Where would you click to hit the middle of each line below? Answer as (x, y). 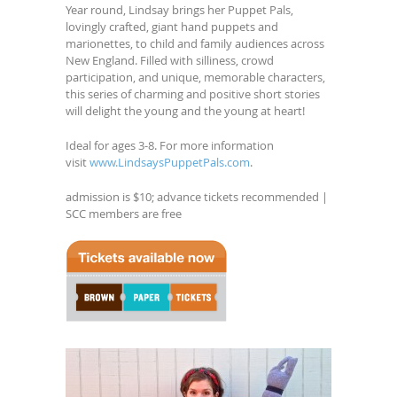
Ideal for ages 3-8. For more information (170, 145)
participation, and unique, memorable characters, (195, 77)
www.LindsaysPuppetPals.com (170, 162)
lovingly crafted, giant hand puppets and (172, 26)
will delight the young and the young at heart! (185, 110)
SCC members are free (124, 213)
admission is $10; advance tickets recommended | (197, 196)
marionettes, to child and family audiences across (195, 43)
